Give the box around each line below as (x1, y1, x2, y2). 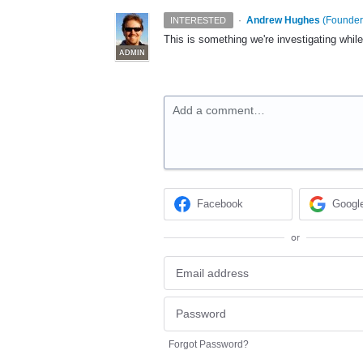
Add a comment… (173, 104, 265, 117)
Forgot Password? (169, 338, 249, 350)
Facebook (197, 198, 244, 211)
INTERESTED (170, 15, 227, 25)
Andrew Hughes (246, 15, 320, 26)
